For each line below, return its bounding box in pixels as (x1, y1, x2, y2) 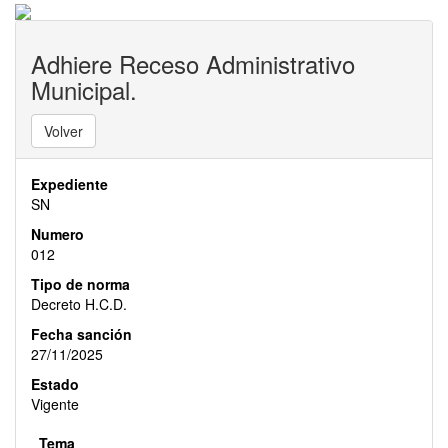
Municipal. (31, 72, 137, 108)
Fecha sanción (31, 324, 132, 345)
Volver (44, 121, 83, 142)
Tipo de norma (31, 274, 130, 295)
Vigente (31, 394, 79, 415)
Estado (31, 374, 79, 395)
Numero (31, 224, 84, 245)
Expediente (31, 174, 108, 195)
